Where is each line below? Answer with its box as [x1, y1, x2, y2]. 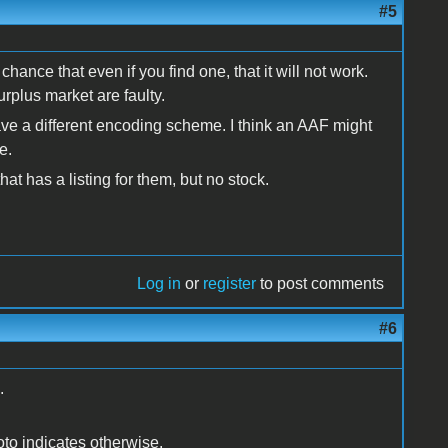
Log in [137, 274, 182, 292]
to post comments [256, 274, 385, 292]
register [203, 274, 257, 292]
